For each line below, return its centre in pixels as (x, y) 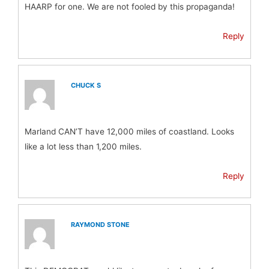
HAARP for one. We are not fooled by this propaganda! (130, 7)
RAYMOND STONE (101, 225)
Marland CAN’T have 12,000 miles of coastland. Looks (129, 131)
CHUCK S (86, 85)
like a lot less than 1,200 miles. (83, 146)
